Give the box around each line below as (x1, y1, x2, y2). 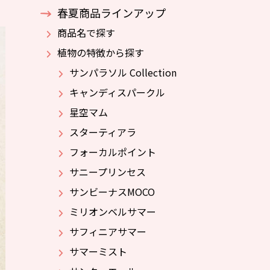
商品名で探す (57, 25, 115, 40)
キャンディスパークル (69, 85, 165, 99)
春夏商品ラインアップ (57, 5, 166, 20)
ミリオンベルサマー (69, 204, 156, 219)
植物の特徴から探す (57, 45, 144, 60)
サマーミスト (69, 244, 127, 259)
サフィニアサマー (69, 224, 146, 239)
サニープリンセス (69, 165, 146, 179)
